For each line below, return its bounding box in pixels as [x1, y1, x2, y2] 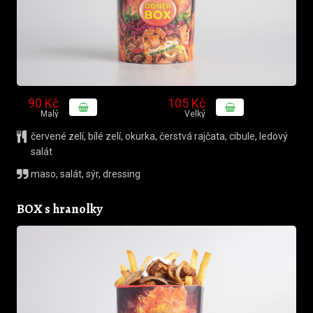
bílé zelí [88, 131, 121, 143]
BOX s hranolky [17, 201, 102, 218]
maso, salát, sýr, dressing [31, 168, 140, 180]
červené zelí [31, 131, 84, 143]
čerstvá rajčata [159, 131, 225, 143]
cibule [229, 131, 255, 143]
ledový [259, 131, 288, 143]
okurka [125, 131, 155, 143]
